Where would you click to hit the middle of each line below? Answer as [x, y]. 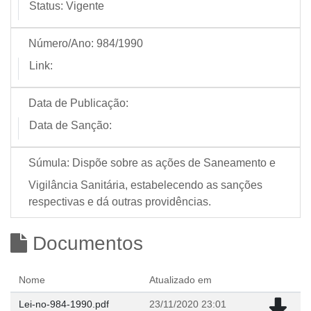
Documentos [85, 243]
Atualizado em [180, 280]
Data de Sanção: [70, 125]
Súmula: [49, 163]
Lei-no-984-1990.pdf [64, 304]
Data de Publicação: [78, 103]
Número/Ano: [61, 43]
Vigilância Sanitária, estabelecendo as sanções [145, 185]
